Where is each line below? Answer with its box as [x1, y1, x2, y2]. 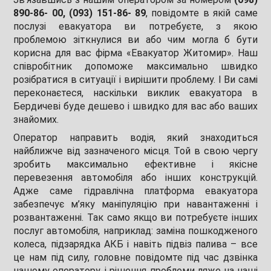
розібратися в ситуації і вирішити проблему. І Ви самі [13, 74, 258, 86]
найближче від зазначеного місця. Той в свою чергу [13, 145, 258, 157]
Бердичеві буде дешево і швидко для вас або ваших [13, 100, 258, 113]
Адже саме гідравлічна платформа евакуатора [13, 185, 258, 197]
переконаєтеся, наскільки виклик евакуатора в [13, 87, 258, 99]
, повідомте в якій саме [146, 7, 258, 19]
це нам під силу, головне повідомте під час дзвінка [13, 252, 258, 264]
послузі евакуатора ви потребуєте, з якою [13, 21, 258, 33]
